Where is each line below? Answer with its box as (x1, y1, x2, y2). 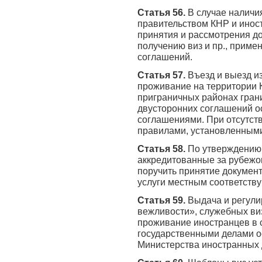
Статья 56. (137, 6, 188, 18)
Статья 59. (137, 194, 188, 205)
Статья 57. (137, 69, 188, 80)
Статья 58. (137, 143, 188, 154)
